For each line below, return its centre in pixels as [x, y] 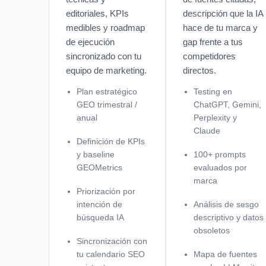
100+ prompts [219, 154]
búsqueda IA [100, 217]
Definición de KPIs [111, 141]
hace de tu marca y [220, 27]
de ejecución [90, 42]
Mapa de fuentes [225, 254]
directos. [199, 70]
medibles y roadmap [105, 27]
